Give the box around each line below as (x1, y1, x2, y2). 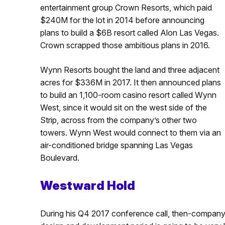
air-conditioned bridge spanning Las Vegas (40, 140, 193, 150)
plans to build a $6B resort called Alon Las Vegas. (40, 27, 219, 38)
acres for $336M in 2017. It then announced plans (40, 77, 221, 87)
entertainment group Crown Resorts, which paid (40, 2, 212, 13)
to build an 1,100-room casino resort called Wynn (40, 89, 216, 100)
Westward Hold (40, 178, 135, 193)
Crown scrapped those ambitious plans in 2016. (40, 40, 210, 50)
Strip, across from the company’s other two (40, 115, 197, 125)
